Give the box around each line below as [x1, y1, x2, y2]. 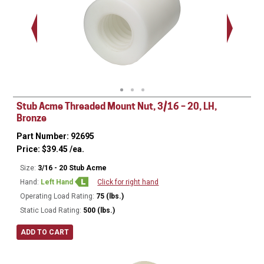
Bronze [16, 113, 47, 124]
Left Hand [41, 178, 75, 187]
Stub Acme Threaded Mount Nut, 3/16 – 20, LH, [16, 101, 217, 113]
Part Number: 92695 [16, 131, 95, 141]
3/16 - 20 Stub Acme [38, 164, 107, 173]
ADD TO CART [21, 228, 70, 237]
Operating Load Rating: [20, 192, 95, 201]
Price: [16, 144, 42, 154]
